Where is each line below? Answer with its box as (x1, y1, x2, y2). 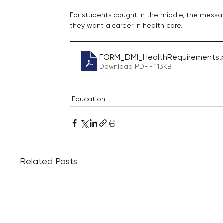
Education (72, 95, 106, 103)
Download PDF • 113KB (99, 62, 172, 70)
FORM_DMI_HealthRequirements (99, 52, 220, 62)
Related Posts (20, 156, 78, 167)
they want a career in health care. (70, 21, 183, 30)
